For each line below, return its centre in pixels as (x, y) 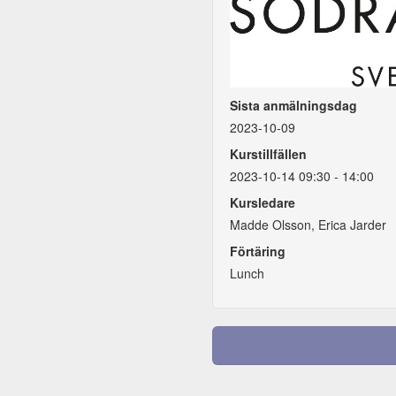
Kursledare (263, 202)
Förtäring (258, 251)
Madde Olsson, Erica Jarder (308, 224)
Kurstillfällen (269, 153)
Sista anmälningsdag (294, 105)
